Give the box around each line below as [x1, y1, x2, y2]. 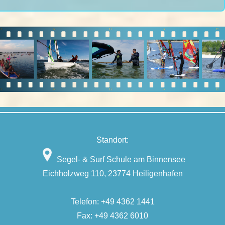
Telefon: [70, 197, 101, 206]
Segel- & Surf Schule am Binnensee [55, 155, 185, 164]
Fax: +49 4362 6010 [77, 211, 148, 220]
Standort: [96, 136, 129, 145]
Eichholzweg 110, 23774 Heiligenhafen [42, 169, 183, 178]
